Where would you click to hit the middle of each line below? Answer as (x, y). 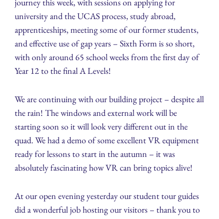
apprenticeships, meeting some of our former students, (107, 30)
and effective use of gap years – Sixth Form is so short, (105, 44)
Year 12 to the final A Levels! (63, 71)
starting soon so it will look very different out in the (101, 127)
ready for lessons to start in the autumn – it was (95, 154)
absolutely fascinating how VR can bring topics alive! (104, 168)
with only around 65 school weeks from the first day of (107, 57)
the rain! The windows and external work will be (96, 113)
